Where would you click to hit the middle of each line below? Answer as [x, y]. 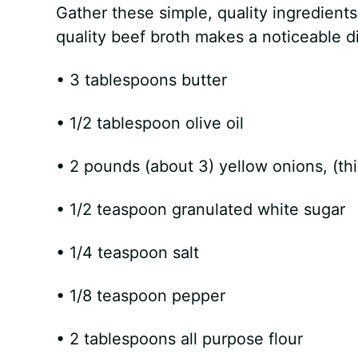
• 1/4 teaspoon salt [127, 253]
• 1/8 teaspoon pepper [140, 296]
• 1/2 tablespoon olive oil [149, 123]
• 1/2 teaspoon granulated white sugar [200, 210]
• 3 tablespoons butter [141, 80]
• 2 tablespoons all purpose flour [179, 339]
